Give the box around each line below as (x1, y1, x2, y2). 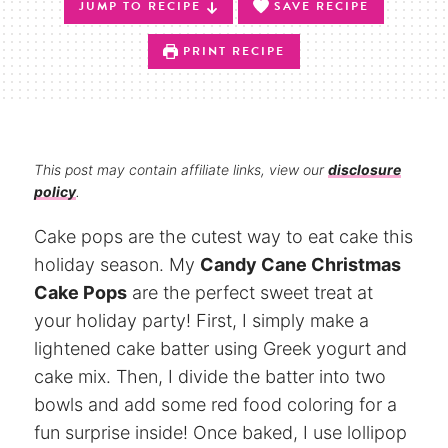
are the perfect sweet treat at (127, 282, 373, 303)
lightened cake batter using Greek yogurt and (34, 338, 407, 359)
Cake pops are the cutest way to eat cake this (34, 226, 413, 247)
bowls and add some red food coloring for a (34, 394, 397, 415)
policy (34, 183, 76, 200)
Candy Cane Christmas (200, 254, 401, 275)
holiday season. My (34, 254, 200, 275)
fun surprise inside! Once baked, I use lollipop (34, 422, 407, 443)
